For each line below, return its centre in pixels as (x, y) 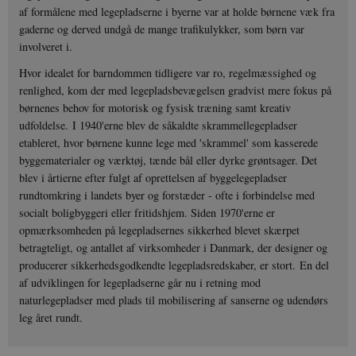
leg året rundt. (51, 318)
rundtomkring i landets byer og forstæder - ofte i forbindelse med (167, 195)
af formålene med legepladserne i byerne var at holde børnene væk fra (177, 12)
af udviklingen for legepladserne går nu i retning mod (140, 283)
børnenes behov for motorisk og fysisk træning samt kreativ (155, 108)
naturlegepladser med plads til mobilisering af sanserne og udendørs (174, 300)
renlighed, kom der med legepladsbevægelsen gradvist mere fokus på (176, 91)
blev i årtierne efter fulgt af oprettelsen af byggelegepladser (153, 178)
